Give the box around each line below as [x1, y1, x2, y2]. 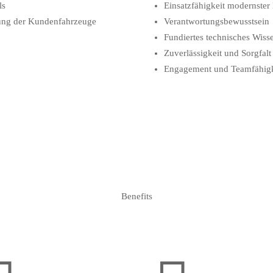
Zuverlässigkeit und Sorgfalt [163, 48, 271, 58]
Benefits [121, 191, 152, 201]
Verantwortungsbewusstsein [163, 16, 269, 26]
